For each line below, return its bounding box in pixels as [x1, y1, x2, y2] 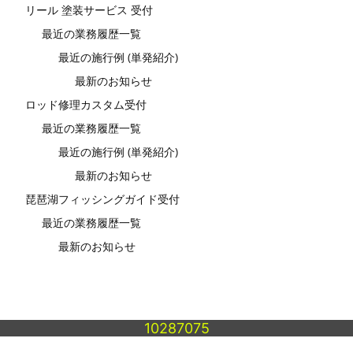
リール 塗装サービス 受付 [25, 2, 153, 18]
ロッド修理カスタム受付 [25, 97, 147, 113]
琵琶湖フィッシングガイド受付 [25, 191, 180, 207]
